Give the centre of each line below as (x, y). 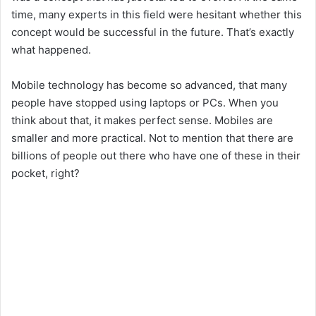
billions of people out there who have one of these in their (156, 155)
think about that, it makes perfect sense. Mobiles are (142, 120)
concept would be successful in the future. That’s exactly (153, 32)
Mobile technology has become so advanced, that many (149, 85)
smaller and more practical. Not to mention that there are (152, 138)
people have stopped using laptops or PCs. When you (145, 102)
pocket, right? (45, 173)
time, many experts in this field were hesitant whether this (157, 14)
